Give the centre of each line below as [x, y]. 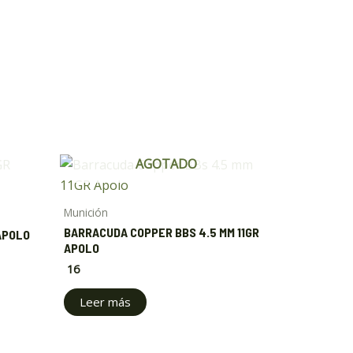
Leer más [105, 301]
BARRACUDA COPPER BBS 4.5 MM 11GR [162, 232]
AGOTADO [166, 164]
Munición [86, 213]
